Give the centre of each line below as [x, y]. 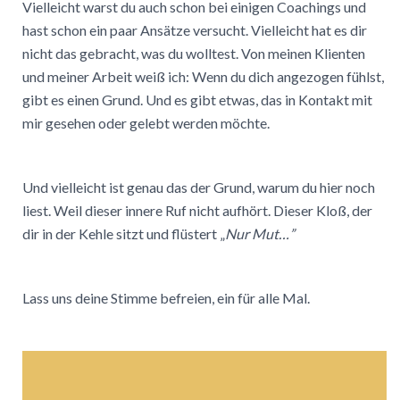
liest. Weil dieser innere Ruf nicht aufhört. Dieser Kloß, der [197, 210]
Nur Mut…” [260, 233]
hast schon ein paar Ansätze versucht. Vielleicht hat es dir [195, 29]
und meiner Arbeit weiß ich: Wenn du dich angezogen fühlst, [203, 76]
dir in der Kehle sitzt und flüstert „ [124, 233]
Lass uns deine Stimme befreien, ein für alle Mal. [166, 298]
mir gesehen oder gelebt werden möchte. [146, 122]
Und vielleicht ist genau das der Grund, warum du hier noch [199, 187]
